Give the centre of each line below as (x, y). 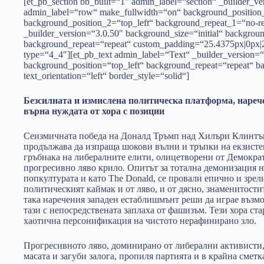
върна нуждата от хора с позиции (94, 111)
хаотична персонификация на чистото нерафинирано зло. (140, 221)
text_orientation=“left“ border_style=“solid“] (106, 76)
